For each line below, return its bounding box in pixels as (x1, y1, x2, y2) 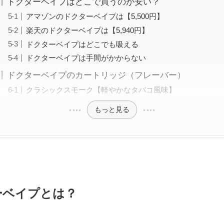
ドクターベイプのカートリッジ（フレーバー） (7, 70, 186, 80)
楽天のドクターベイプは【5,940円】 (26, 25, 149, 34)
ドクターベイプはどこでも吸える (26, 39, 139, 48)
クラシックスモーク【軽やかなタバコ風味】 (26, 85, 176, 94)
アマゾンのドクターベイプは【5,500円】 (26, 11, 164, 20)
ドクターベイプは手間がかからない (26, 53, 146, 62)
